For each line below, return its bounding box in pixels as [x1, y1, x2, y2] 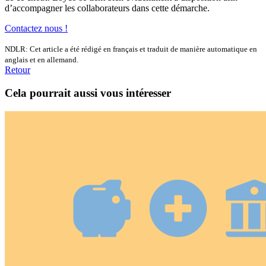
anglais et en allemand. [5, 55, 78, 65]
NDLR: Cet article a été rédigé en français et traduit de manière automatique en [5, 45, 257, 54]
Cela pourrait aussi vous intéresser [5, 87, 171, 100]
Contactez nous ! [5, 23, 68, 34]
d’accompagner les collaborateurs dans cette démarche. [5, 3, 210, 14]
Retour [5, 65, 30, 75]
